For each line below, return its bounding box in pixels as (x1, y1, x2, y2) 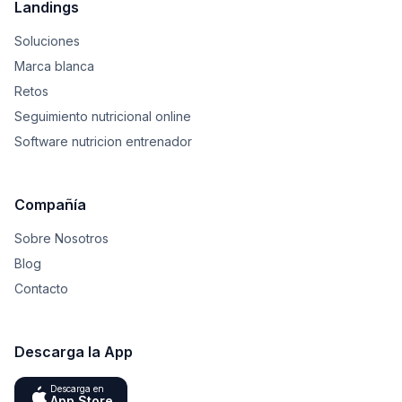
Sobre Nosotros (14, 231, 109, 246)
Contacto (14, 281, 68, 296)
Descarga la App (14, 343, 133, 361)
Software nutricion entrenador (14, 134, 192, 149)
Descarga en (50, 383, 104, 394)
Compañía (14, 196, 86, 214)
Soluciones (14, 33, 80, 48)
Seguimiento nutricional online (14, 109, 191, 124)
